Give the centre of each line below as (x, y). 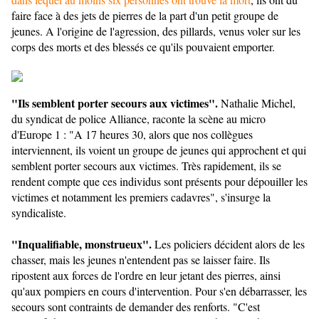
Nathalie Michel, (257, 103)
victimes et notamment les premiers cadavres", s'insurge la (141, 197)
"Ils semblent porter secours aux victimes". (115, 103)
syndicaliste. (39, 213)
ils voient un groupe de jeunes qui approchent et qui (191, 150)
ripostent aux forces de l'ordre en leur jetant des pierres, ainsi (146, 276)
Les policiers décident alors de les (228, 244)
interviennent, (43, 150)
